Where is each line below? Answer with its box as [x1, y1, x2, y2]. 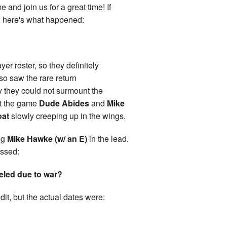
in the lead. [89, 133, 129, 145]
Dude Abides [39, 97, 91, 109]
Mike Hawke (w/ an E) [7, 133, 89, 145]
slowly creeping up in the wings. [11, 110, 126, 122]
